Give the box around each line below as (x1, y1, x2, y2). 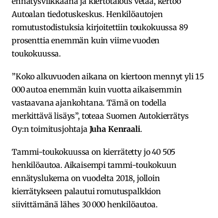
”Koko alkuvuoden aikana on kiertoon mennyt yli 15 (12, 71, 204, 81)
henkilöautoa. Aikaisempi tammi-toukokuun (12, 160, 177, 170)
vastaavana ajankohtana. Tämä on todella (12, 97, 166, 108)
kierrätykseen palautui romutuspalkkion (12, 186, 161, 196)
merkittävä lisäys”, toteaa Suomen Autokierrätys (12, 110, 189, 121)
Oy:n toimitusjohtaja (12, 124, 90, 134)
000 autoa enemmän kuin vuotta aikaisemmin (12, 84, 182, 94)
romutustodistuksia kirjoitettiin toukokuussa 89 (12, 22, 188, 32)
